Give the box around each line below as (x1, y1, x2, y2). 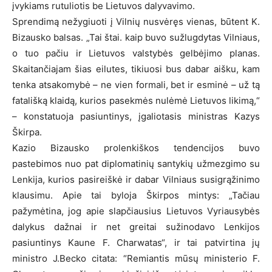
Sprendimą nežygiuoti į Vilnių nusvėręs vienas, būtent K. (12, 15, 260, 27)
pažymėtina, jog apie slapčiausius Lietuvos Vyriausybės (12, 205, 260, 217)
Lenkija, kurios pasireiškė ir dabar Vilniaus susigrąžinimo (12, 173, 260, 185)
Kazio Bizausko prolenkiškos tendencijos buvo (12, 141, 260, 154)
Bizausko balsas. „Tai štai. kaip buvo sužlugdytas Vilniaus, (12, 31, 260, 43)
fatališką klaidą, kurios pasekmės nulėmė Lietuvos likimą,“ (12, 94, 260, 106)
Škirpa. (12, 126, 42, 138)
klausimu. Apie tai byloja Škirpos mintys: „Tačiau (12, 189, 260, 201)
